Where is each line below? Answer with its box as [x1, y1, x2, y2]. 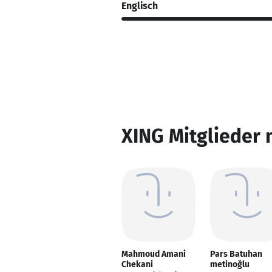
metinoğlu [210, 259, 250, 270]
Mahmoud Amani [121, 249, 186, 259]
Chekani [121, 259, 153, 270]
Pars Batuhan [210, 249, 262, 259]
